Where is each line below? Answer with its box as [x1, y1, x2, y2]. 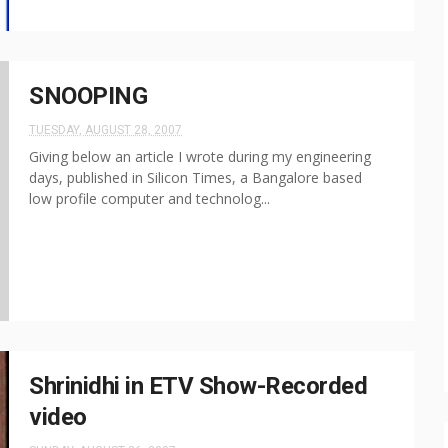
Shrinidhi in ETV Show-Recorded [29, 372, 367, 400]
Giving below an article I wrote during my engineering [29, 147, 371, 166]
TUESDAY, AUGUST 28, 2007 [29, 123, 182, 137]
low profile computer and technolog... [29, 189, 270, 208]
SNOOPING [29, 82, 147, 110]
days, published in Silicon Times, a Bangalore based [29, 168, 362, 187]
